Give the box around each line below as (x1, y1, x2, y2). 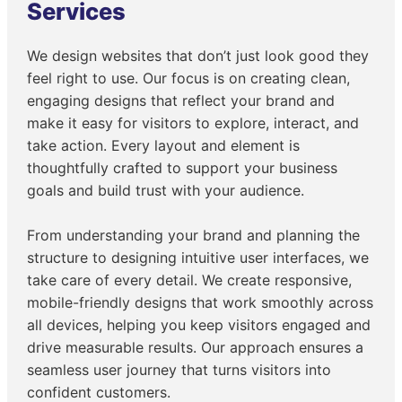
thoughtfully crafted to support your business (27, 158, 338, 177)
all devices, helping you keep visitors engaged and (27, 315, 371, 334)
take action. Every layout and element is (27, 135, 301, 154)
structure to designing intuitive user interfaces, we (27, 248, 370, 267)
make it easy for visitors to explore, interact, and (27, 113, 360, 132)
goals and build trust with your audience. (27, 180, 305, 199)
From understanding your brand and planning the (27, 225, 361, 244)
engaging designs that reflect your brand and (27, 91, 336, 109)
